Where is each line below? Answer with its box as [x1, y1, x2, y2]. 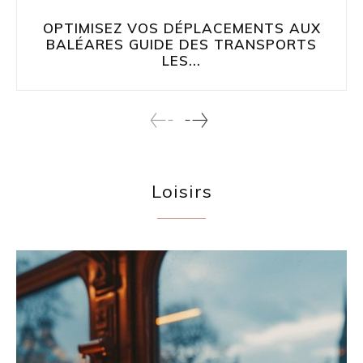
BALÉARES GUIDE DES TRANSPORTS [46, 35, 317, 53]
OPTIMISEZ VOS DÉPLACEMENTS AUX [42, 19, 321, 36]
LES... [162, 51, 201, 69]
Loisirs [151, 179, 212, 203]
